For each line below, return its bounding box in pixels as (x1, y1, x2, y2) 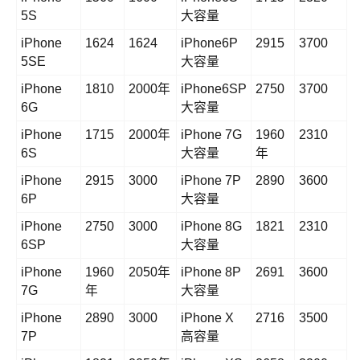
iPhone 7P (181, 174, 241, 188)
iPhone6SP (181, 82, 247, 96)
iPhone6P (181, 36, 238, 51)
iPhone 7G (181, 128, 242, 142)
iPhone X (181, 311, 234, 325)
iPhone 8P (181, 265, 241, 280)
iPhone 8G (181, 219, 242, 234)
